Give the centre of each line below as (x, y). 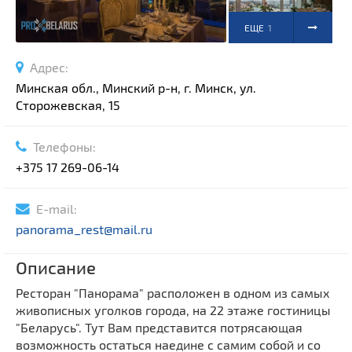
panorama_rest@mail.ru (84, 229)
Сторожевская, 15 (68, 105)
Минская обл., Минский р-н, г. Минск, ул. (136, 88)
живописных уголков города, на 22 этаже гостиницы (173, 310)
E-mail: (53, 209)
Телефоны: (61, 147)
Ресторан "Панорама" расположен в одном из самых (173, 293)
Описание (56, 268)
